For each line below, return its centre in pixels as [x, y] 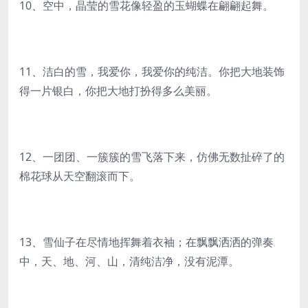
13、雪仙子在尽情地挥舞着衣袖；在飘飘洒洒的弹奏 [146, 242]
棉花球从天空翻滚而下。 [80, 176]
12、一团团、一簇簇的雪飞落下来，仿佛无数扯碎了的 [152, 157]
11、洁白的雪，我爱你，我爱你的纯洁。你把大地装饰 [152, 71]
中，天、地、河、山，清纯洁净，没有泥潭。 [129, 261]
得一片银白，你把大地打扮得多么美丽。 [118, 91]
